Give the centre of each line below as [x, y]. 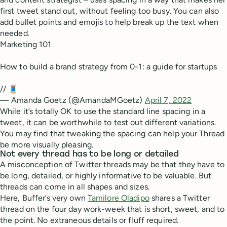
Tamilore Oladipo [118, 198]
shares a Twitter [179, 198]
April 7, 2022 [168, 100]
